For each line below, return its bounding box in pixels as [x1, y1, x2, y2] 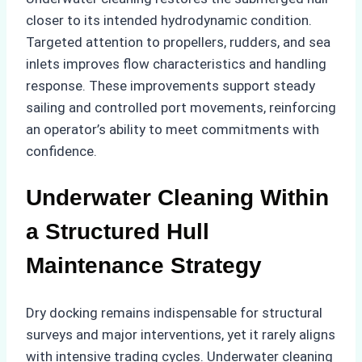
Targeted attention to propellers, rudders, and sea [26, 34, 330, 51]
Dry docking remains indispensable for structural [26, 304, 322, 321]
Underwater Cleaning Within [26, 185, 329, 211]
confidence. [26, 143, 97, 160]
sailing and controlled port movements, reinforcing [26, 99, 336, 116]
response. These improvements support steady [26, 78, 315, 95]
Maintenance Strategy [26, 253, 262, 279]
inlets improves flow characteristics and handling [26, 56, 326, 73]
